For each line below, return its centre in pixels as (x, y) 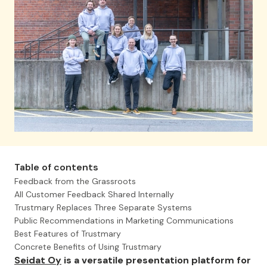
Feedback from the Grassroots (75, 181)
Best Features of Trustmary (68, 233)
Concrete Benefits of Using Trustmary (88, 246)
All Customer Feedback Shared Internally (94, 194)
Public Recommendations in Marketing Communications (124, 220)
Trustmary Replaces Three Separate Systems (103, 207)
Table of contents (56, 167)
